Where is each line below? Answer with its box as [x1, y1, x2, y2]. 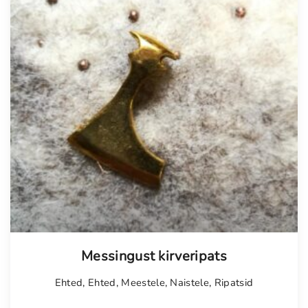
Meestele [121, 276, 165, 290]
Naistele [170, 276, 210, 290]
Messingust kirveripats [80, 247, 228, 266]
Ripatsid [214, 276, 254, 290]
